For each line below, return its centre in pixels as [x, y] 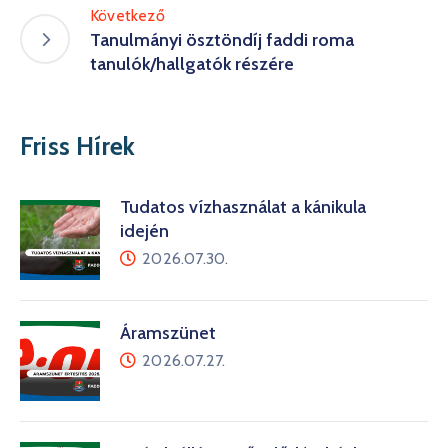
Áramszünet [168, 332]
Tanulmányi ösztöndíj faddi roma [222, 39]
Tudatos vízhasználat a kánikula [243, 206]
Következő [127, 15]
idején [144, 230]
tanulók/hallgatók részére [192, 63]
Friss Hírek [78, 145]
